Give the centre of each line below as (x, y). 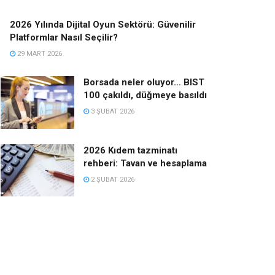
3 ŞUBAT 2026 (112, 111)
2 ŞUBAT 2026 (112, 179)
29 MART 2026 (39, 53)
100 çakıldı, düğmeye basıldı (145, 95)
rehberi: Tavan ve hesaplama (145, 163)
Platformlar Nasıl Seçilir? (64, 37)
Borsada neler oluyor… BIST (144, 82)
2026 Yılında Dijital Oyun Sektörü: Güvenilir (103, 24)
